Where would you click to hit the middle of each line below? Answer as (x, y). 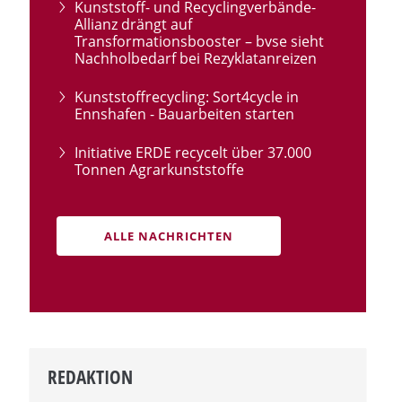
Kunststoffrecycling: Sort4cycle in (187, 96)
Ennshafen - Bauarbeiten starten (185, 114)
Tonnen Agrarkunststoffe (160, 169)
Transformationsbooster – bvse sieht (200, 41)
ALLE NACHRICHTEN (169, 236)
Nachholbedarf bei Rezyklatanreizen (196, 58)
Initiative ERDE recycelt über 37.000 (193, 152)
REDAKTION (91, 376)
